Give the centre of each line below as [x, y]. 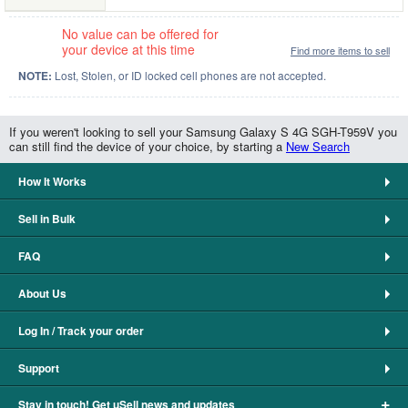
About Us [42, 293]
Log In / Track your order [81, 331]
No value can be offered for [140, 34]
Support [39, 368]
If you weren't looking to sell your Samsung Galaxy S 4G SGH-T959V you [203, 132]
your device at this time [128, 49]
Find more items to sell [340, 50]
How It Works [52, 181]
